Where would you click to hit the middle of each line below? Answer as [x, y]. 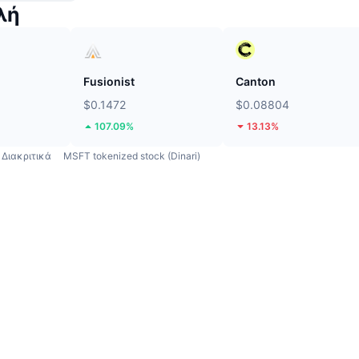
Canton [256, 81]
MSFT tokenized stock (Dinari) [132, 155]
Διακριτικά [26, 155]
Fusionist [109, 81]
